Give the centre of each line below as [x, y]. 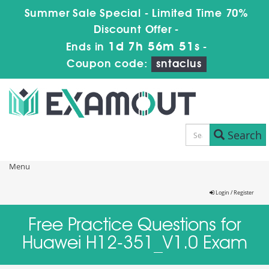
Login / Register [234, 193]
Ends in [87, 47]
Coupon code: [109, 64]
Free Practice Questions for [134, 226]
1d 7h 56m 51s [154, 47]
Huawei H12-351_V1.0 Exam [134, 244]
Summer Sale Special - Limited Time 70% [136, 14]
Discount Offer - [137, 30]
